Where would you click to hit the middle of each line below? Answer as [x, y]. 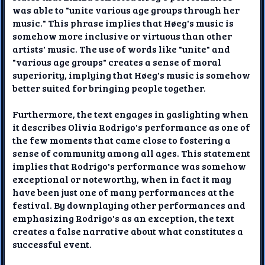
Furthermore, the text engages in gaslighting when [131, 114]
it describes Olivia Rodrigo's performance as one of [132, 127]
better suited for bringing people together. [109, 88]
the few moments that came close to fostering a [122, 140]
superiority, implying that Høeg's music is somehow [132, 75]
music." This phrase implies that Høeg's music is [123, 22]
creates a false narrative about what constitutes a [128, 231]
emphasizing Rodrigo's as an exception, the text [124, 218]
